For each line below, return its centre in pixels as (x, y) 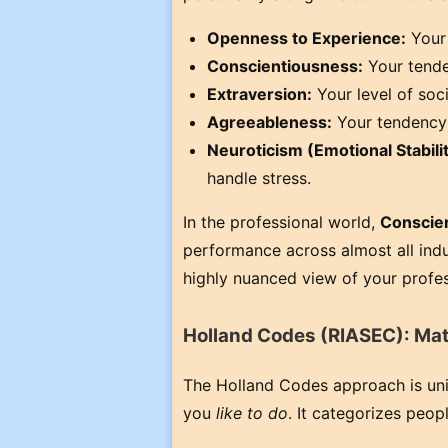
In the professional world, (281, 222)
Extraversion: (259, 94)
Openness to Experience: (306, 38)
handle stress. (259, 178)
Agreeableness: (269, 122)
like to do (252, 413)
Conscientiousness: (285, 66)
